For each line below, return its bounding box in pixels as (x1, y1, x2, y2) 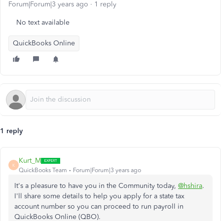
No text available (16, 18, 70, 27)
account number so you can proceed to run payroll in (14, 202, 184, 211)
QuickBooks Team (19, 167, 67, 174)
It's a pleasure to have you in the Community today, (14, 182, 178, 190)
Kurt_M (19, 156, 41, 165)
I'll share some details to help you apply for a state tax (14, 192, 184, 200)
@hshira (178, 182, 202, 190)
